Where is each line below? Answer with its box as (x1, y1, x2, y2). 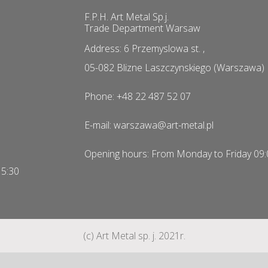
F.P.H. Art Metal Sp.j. (84, 10, 169, 23)
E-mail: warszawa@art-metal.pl (84, 118, 214, 132)
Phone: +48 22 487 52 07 (84, 89, 191, 103)
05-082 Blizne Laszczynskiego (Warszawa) (84, 60, 264, 74)
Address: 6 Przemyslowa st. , (84, 41, 205, 55)
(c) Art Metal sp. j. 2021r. (83, 229, 185, 242)
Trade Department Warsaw (84, 21, 200, 35)
